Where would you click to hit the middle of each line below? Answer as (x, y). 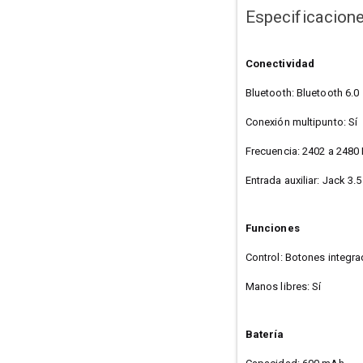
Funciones (272, 228)
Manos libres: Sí (283, 286)
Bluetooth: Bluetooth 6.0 (302, 92)
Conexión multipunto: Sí (301, 122)
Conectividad (280, 63)
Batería (265, 334)
